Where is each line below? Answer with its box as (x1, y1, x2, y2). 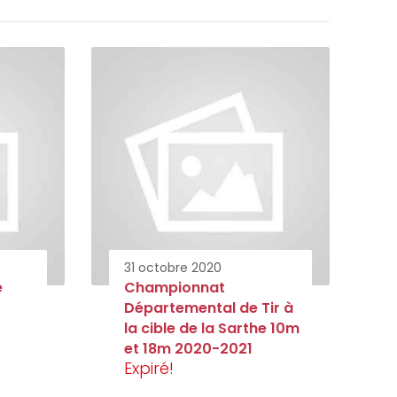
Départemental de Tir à (124, 297, 293, 318)
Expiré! (124, 356, 174, 379)
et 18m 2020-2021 (124, 338, 253, 359)
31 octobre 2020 (124, 258, 222, 276)
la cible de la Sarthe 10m (124, 317, 300, 339)
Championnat (124, 276, 225, 298)
